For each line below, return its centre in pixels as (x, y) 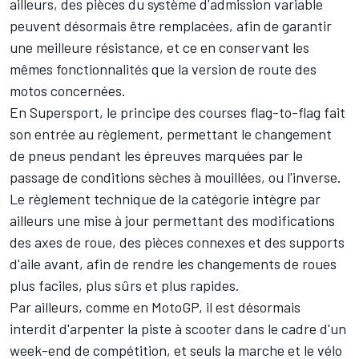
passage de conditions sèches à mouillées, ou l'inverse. (175, 177)
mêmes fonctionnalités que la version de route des (163, 69)
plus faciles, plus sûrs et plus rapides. (125, 286)
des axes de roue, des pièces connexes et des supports (177, 242)
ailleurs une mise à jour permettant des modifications (172, 221)
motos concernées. (68, 91)
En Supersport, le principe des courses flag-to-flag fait (177, 113)
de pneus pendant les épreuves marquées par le (156, 156)
